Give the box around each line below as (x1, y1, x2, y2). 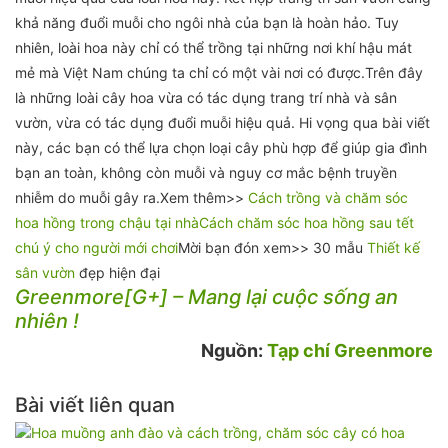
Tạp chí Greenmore (267, 340, 433, 361)
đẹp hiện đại (75, 264, 160, 281)
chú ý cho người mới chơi (15, 239, 178, 256)
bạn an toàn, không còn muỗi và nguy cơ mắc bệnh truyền (15, 164, 397, 181)
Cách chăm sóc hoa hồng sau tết (199, 214, 414, 231)
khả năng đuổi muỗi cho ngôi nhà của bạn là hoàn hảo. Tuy (15, 14, 399, 31)
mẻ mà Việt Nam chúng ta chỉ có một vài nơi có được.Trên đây (15, 64, 423, 81)
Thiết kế (367, 239, 420, 256)
